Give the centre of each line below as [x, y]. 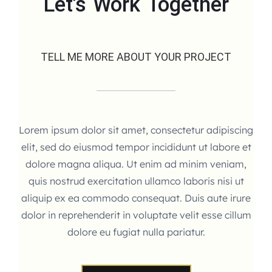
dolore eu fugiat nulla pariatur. [136, 232]
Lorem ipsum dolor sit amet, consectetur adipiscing [136, 130]
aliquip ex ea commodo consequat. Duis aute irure [136, 198]
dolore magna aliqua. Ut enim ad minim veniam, [136, 164]
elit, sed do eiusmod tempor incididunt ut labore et [136, 147]
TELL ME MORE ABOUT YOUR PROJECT [136, 57]
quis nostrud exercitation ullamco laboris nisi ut [136, 181]
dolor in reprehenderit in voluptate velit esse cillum [136, 215]
